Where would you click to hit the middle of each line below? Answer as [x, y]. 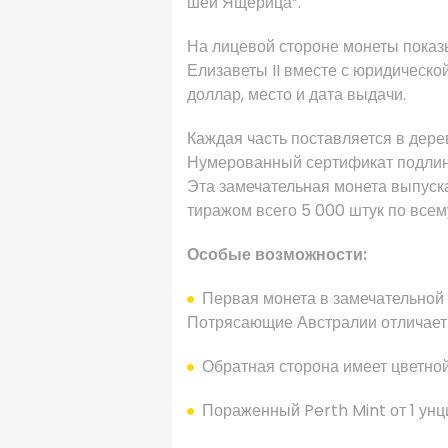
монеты [371, 47]
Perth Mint [345, 411]
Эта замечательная [260, 187]
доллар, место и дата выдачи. [296, 95]
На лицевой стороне [263, 47]
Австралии [337, 323]
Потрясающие [240, 323]
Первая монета [259, 299]
